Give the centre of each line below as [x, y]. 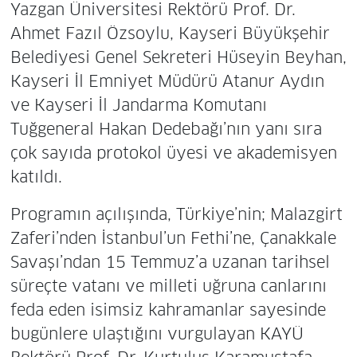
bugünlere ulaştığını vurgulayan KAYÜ [157, 334]
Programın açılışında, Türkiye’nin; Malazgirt [176, 215]
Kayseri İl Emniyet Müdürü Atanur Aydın [167, 82]
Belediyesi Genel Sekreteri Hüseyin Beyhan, [178, 58]
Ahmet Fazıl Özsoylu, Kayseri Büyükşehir [170, 34]
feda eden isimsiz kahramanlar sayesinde [168, 310]
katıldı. [36, 177]
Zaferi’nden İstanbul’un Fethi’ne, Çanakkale [173, 239]
